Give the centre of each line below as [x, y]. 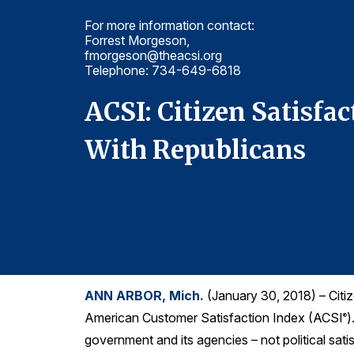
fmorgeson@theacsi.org [153, 55]
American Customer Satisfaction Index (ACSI [214, 318]
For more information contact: [169, 25]
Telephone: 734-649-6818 [163, 70]
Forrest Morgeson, [137, 40]
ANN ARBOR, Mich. [144, 296]
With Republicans [195, 151]
